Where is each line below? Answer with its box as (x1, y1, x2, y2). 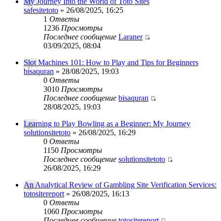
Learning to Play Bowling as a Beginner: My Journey (24, 119, 190, 128)
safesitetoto (24, 6, 58, 14)
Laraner (118, 33, 143, 41)
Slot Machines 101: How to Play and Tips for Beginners (24, 58, 198, 67)
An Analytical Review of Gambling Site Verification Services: (24, 181, 217, 189)
